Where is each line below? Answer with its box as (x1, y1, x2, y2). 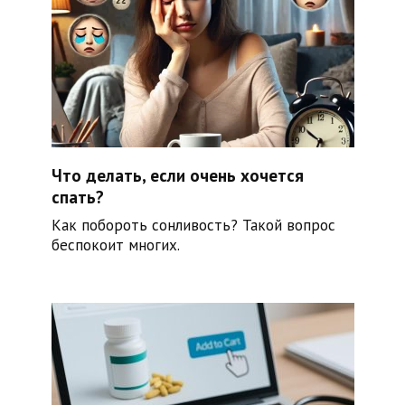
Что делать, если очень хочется (51, 164, 304, 186)
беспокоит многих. (51, 234, 180, 255)
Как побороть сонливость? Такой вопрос (51, 214, 335, 235)
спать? (51, 185, 104, 208)
